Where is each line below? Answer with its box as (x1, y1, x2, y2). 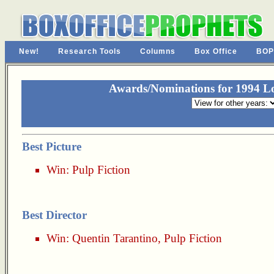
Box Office (194, 47, 237, 56)
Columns (140, 47, 176, 56)
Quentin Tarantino (72, 232, 158, 245)
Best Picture (22, 140, 81, 153)
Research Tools (58, 47, 121, 56)
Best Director (22, 209, 87, 221)
